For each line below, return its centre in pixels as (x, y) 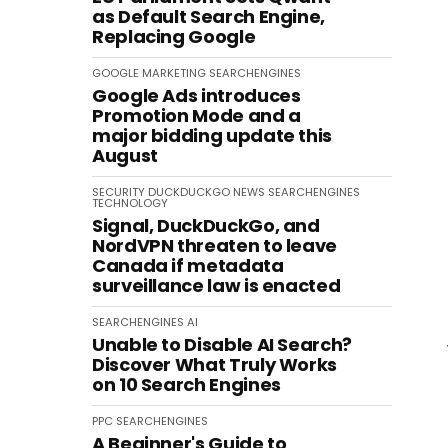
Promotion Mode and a (196, 115)
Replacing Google (174, 36)
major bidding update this (212, 135)
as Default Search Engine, (208, 16)
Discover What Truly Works (214, 364)
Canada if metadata (188, 265)
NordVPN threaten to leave (214, 245)
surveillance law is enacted (216, 285)
